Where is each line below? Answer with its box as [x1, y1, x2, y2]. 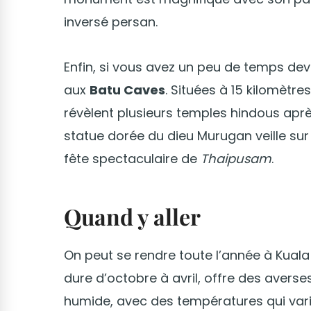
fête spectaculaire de [64, 150, 201, 168]
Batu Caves [90, 81, 165, 99]
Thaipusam [201, 150, 271, 168]
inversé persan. [64, 13, 158, 31]
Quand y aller [64, 201, 201, 232]
